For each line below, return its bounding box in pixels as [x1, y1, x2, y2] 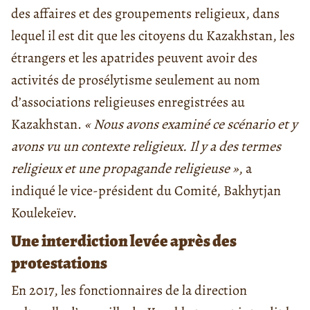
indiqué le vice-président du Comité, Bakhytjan [11, 181, 281, 201]
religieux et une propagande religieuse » [11, 159, 239, 179]
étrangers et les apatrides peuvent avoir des [11, 48, 257, 68]
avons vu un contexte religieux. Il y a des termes [11, 137, 281, 156]
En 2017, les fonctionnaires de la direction [11, 281, 247, 300]
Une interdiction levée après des [11, 230, 237, 253]
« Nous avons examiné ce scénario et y [84, 115, 298, 134]
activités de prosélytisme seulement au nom [11, 71, 260, 90]
